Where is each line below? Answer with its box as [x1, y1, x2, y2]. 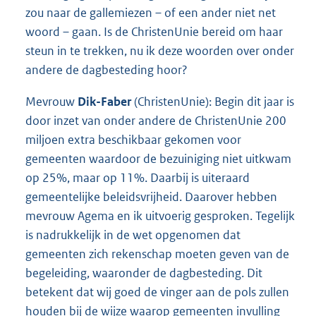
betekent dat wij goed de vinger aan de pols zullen [25, 284, 289, 300]
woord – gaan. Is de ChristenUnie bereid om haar [25, 23, 283, 39]
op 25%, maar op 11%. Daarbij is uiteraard [25, 169, 250, 186]
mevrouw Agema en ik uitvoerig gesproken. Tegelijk [25, 207, 295, 224]
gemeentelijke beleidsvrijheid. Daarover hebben [25, 188, 277, 205]
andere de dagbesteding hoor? [25, 61, 188, 78]
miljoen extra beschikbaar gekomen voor [25, 131, 241, 147]
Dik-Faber [78, 93, 134, 109]
